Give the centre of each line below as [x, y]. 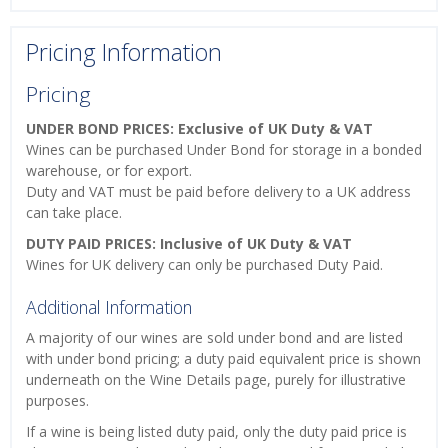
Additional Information [109, 307]
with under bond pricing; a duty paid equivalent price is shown [223, 359]
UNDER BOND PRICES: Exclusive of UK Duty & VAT [199, 129]
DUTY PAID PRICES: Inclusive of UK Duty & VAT [189, 244]
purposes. [57, 401]
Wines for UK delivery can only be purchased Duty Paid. [206, 265]
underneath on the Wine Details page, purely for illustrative [216, 380]
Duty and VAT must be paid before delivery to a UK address [218, 192]
